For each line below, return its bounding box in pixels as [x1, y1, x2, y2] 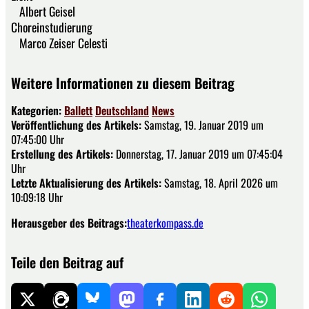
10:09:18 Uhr [11, 189, 63, 206]
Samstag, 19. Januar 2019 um [141, 117, 263, 134]
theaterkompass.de [127, 215, 203, 232]
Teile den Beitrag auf [11, 252, 123, 273]
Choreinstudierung [11, 18, 92, 37]
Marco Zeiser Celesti [11, 34, 108, 52]
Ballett [64, 102, 92, 119]
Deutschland [95, 102, 149, 119]
